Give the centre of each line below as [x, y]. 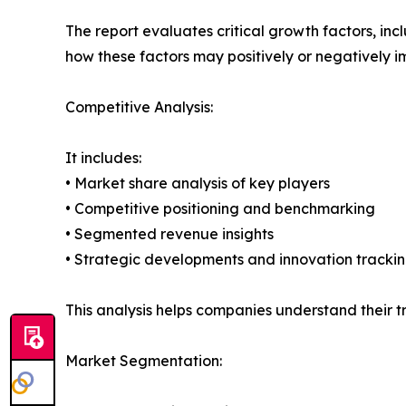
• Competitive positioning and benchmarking [220, 209]
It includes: [103, 158]
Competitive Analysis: [139, 107]
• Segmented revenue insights [169, 234]
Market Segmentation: [144, 361]
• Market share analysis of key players [198, 184]
